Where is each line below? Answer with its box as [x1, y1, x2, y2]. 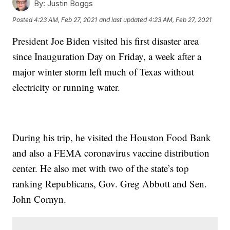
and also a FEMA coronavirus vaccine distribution [12, 146, 210, 160]
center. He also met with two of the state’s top [12, 162, 189, 175]
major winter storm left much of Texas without [12, 65, 195, 79]
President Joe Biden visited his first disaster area [12, 34, 199, 48]
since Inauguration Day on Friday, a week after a [12, 50, 202, 63]
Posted [12, 15, 34, 24]
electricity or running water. [12, 81, 121, 94]
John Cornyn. [12, 193, 67, 206]
